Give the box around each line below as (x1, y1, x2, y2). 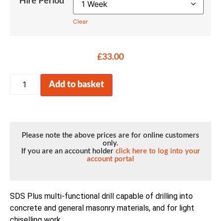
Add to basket (49, 80, 105, 90)
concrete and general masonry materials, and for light (10, 203, 194, 213)
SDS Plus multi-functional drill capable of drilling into (10, 191, 193, 201)
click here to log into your (115, 147, 200, 155)
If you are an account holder (21, 147, 115, 155)
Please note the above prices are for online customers (22, 132, 199, 140)
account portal (87, 155, 134, 163)
